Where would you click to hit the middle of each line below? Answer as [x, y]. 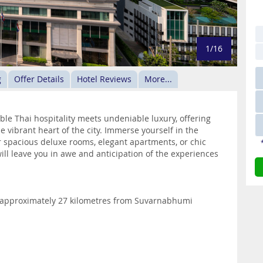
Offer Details [39, 79]
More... [158, 79]
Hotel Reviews [104, 79]
